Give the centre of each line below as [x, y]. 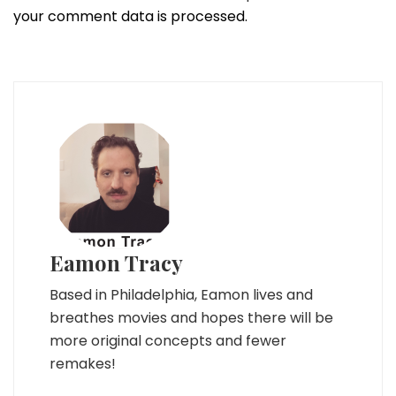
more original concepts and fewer [168, 341]
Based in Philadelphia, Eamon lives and [181, 295]
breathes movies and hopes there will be [191, 318]
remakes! [83, 364]
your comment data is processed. [130, 16]
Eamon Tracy [116, 263]
